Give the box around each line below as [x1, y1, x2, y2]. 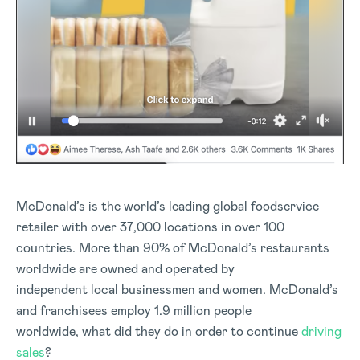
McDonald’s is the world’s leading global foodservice [16, 197, 319, 215]
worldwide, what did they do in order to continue [16, 322, 301, 340]
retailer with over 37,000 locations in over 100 [16, 218, 284, 235]
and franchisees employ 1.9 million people [16, 301, 252, 319]
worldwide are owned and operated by [16, 260, 235, 277]
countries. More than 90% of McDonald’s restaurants [16, 239, 329, 256]
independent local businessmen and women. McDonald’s [16, 280, 338, 298]
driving [301, 322, 342, 340]
